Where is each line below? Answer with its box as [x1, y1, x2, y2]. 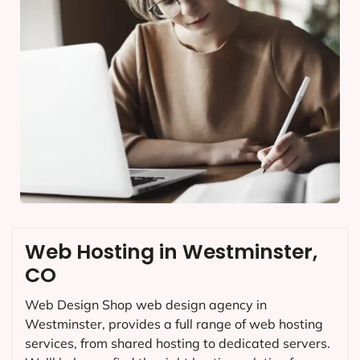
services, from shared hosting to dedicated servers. [25, 334, 330, 351]
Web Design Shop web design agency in [25, 296, 267, 313]
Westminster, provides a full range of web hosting [25, 315, 323, 332]
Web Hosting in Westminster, [25, 237, 317, 266]
